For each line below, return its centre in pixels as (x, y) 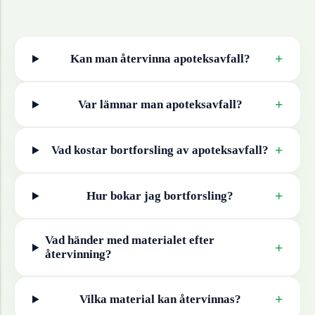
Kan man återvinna (122, 58)
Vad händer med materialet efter (129, 240)
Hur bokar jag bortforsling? (160, 195)
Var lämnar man (122, 104)
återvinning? (78, 255)
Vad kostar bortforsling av (122, 150)
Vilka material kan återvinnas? (160, 299)
